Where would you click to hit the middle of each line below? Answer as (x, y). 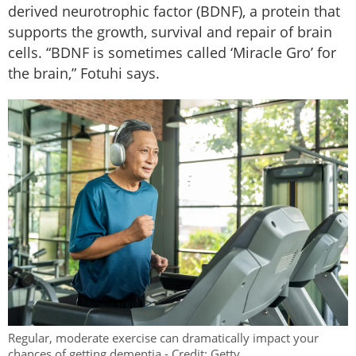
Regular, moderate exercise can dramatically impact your (163, 338)
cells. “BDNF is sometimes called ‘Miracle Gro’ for (172, 52)
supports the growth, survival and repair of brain (170, 31)
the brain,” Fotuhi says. (84, 73)
